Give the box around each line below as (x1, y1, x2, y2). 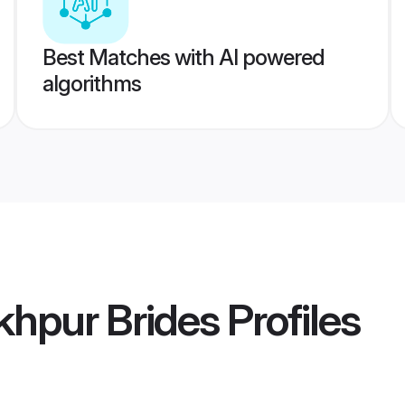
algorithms (42, 71, 141, 97)
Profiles (219, 293, 360, 347)
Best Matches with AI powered (42, 44, 325, 71)
